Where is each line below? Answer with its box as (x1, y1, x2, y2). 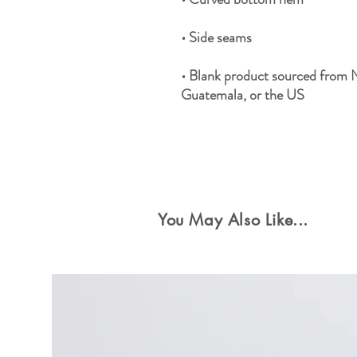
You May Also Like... (158, 210, 308, 230)
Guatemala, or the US (181, 84, 304, 105)
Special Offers (67, 171, 215, 200)
